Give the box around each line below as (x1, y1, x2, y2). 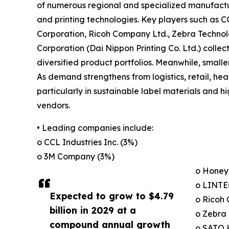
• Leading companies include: (37, 122, 153, 133)
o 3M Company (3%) (37, 151, 114, 162)
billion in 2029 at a (50, 204, 136, 216)
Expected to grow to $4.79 (50, 190, 174, 201)
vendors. (37, 100, 70, 110)
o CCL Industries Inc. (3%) (37, 136, 138, 147)
